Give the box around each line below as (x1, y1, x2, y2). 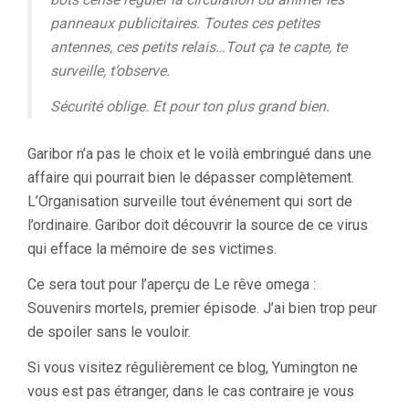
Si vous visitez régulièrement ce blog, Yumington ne (27, 359, 358, 376)
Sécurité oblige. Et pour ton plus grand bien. (50, 98, 330, 115)
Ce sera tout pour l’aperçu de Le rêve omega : (27, 276, 316, 293)
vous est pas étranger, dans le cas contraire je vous (27, 383, 354, 400)
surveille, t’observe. (50, 62, 170, 79)
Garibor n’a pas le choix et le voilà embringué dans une (27, 145, 372, 163)
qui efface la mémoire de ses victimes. (27, 240, 277, 257)
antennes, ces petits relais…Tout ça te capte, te (50, 38, 347, 56)
